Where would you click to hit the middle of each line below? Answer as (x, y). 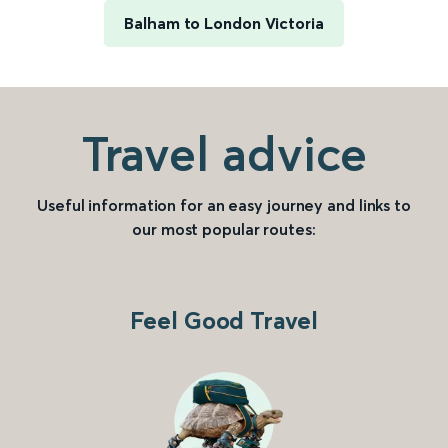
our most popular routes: (224, 229)
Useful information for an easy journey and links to (224, 205)
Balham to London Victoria (224, 23)
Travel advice (224, 154)
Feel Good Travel (224, 321)
